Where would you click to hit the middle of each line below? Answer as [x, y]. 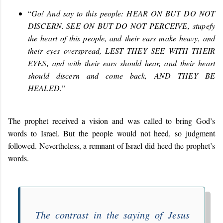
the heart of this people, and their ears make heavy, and [121, 38]
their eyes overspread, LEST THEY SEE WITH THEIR [121, 50]
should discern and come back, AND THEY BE [121, 75]
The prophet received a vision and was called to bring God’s [111, 120]
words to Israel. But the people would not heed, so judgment [111, 133]
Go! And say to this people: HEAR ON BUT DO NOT [123, 13]
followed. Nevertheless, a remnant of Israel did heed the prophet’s [111, 145]
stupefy [202, 25]
